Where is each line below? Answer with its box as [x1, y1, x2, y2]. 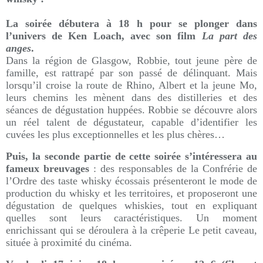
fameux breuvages [6, 163, 89, 174]
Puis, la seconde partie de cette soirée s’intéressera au [6, 150, 257, 162]
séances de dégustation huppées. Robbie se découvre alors [6, 104, 257, 116]
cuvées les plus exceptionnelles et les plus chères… [6, 129, 225, 140]
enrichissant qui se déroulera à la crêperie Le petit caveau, [6, 224, 257, 236]
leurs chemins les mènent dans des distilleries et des [6, 92, 257, 103]
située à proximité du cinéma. [6, 237, 132, 248]
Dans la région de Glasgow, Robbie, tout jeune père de [6, 55, 257, 66]
